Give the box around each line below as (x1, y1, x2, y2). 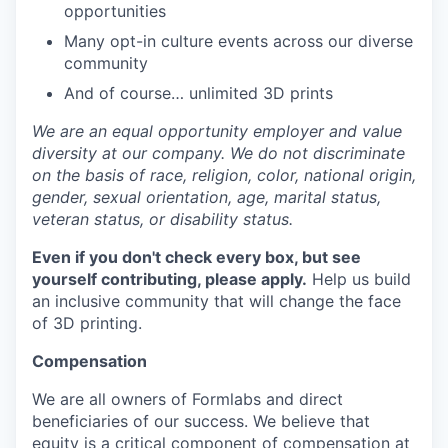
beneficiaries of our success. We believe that (32, 411, 370, 431)
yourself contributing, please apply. (32, 269, 307, 289)
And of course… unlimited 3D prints (64, 83, 333, 103)
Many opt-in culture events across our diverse (64, 31, 413, 51)
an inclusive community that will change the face (32, 291, 401, 311)
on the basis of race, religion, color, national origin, (32, 165, 416, 185)
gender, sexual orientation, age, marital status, (32, 187, 381, 207)
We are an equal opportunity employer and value (32, 121, 402, 141)
